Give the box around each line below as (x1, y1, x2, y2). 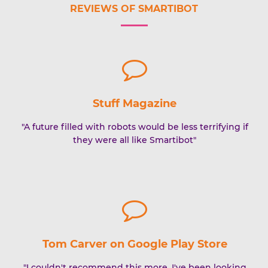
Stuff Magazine (93, 97, 177, 110)
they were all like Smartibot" (73, 135, 197, 145)
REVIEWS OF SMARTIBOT (70, 3, 198, 14)
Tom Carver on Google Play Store (42, 237, 227, 251)
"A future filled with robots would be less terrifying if (21, 121, 248, 132)
